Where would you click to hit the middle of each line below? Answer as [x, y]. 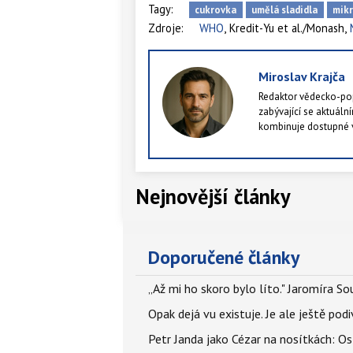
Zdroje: [166, 28]
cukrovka [216, 10]
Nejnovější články [213, 197]
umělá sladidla [285, 10]
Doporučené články [224, 258]
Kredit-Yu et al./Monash [287, 28]
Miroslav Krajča [302, 77]
